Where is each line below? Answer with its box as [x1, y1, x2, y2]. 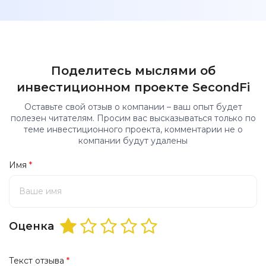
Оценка [9, 219, 54, 233]
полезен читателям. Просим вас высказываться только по [10, 112, 256, 123]
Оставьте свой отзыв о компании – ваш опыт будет [24, 101, 242, 112]
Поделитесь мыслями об [50, 63, 216, 78]
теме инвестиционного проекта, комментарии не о [23, 123, 243, 135]
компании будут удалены [78, 135, 188, 146]
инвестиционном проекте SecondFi [16, 80, 250, 94]
